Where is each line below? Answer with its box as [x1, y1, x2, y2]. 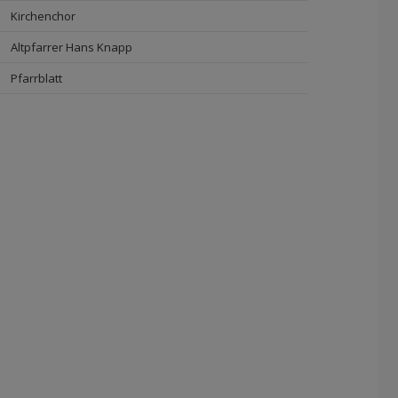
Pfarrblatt [11, 70, 62, 86]
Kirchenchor [11, 8, 76, 24]
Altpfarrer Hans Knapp [11, 39, 132, 55]
